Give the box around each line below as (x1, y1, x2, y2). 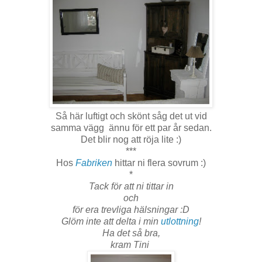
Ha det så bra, (102, 228, 160, 239)
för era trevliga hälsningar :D (73, 205, 189, 215)
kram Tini (111, 240, 151, 250)
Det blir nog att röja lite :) (81, 135, 181, 145)
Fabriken (75, 158, 112, 168)
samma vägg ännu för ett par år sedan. (50, 123, 212, 133)
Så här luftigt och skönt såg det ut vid (55, 111, 207, 122)
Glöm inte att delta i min (61, 216, 158, 227)
